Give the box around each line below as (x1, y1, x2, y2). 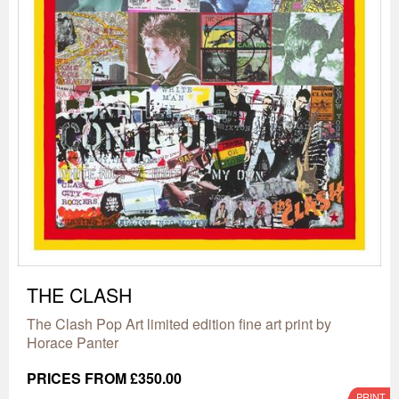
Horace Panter (27, 332, 118, 353)
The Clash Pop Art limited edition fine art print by (27, 313, 331, 334)
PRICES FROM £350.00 (27, 368, 182, 388)
